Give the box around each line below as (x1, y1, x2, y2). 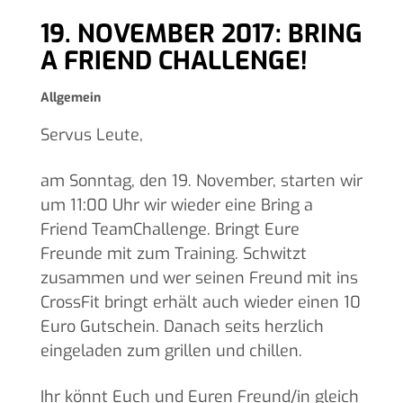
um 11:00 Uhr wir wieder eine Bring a (40, 193, 313, 216)
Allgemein (40, 88, 101, 106)
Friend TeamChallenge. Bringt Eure (40, 218, 300, 240)
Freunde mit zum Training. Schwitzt (40, 242, 307, 264)
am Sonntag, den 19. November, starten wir (40, 169, 363, 192)
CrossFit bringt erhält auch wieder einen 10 (40, 291, 361, 313)
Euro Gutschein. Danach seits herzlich (40, 315, 324, 337)
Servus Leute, (40, 123, 143, 146)
